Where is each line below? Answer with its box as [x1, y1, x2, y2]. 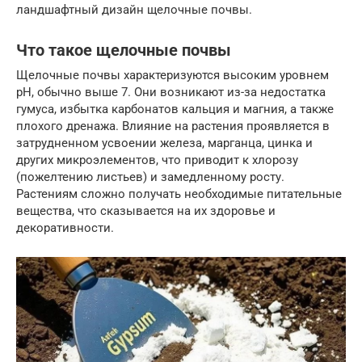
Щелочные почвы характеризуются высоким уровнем [16, 68, 329, 82]
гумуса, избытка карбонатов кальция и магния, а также [16, 102, 334, 116]
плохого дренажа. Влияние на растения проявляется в [16, 119, 330, 133]
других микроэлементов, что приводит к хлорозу [16, 153, 298, 167]
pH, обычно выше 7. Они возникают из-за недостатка [16, 85, 326, 99]
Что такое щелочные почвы [16, 41, 231, 61]
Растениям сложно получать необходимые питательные [16, 187, 342, 201]
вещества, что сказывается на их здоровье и [16, 204, 276, 218]
